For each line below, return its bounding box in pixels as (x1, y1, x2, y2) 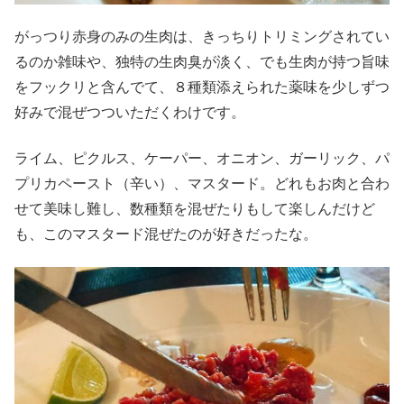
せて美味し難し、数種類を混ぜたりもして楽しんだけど (14, 200, 375, 216)
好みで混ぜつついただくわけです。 (14, 105, 245, 121)
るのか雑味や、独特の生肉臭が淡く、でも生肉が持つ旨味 (14, 54, 390, 70)
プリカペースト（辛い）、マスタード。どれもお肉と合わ (14, 175, 390, 191)
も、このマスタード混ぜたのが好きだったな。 (14, 225, 317, 242)
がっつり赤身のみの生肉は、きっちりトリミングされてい (14, 29, 390, 45)
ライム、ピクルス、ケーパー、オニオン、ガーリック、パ (14, 150, 390, 166)
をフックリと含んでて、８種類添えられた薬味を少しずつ (14, 79, 390, 96)
